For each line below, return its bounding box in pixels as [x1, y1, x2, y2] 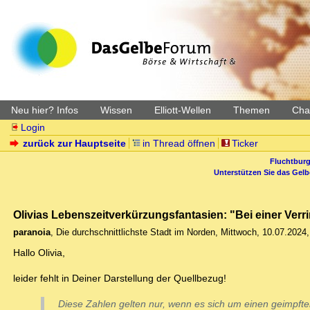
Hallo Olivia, [13, 247, 65, 259]
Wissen [100, 104, 132, 116]
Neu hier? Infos [11, 104, 78, 116]
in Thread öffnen [143, 138, 215, 149]
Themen [233, 104, 270, 116]
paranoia [13, 227, 51, 238]
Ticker [231, 138, 258, 149]
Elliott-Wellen [154, 104, 211, 116]
